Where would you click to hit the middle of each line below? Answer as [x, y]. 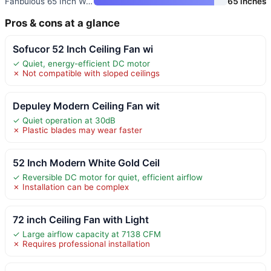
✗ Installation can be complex [71, 187]
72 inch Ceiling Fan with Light [81, 219]
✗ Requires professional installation [81, 243]
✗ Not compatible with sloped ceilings [86, 73]
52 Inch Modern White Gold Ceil [86, 162]
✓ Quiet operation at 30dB [64, 120]
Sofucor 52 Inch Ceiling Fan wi [83, 49]
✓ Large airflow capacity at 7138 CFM [87, 234]
